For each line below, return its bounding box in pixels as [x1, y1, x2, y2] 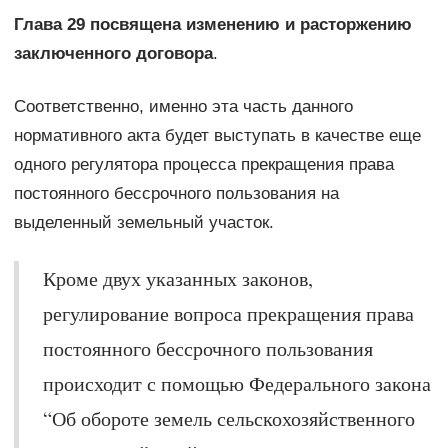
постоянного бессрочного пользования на [13, 183, 339, 203]
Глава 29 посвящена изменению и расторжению [13, 14, 412, 34]
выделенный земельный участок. [13, 212, 274, 232]
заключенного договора [13, 43, 213, 63]
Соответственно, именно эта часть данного [13, 96, 353, 116]
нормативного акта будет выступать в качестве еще [13, 125, 421, 145]
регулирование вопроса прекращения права [42, 299, 414, 327]
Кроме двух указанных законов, [42, 264, 313, 292]
